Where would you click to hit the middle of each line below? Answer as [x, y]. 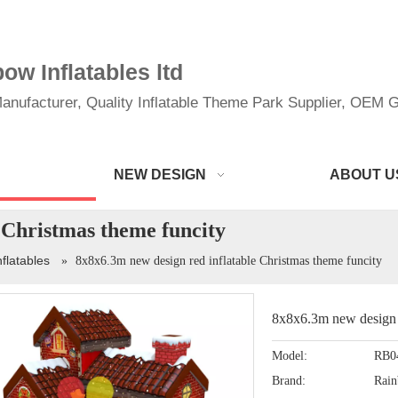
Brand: [289, 381]
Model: [290, 356]
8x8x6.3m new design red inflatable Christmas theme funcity [229, 261]
